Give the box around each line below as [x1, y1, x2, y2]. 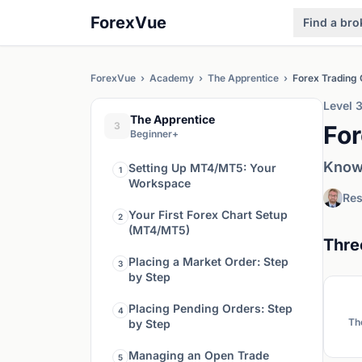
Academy [149, 72, 194, 84]
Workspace [128, 176, 191, 190]
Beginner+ [130, 128, 179, 140]
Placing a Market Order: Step [128, 255, 288, 268]
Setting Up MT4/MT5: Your [128, 161, 276, 175]
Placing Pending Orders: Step [128, 301, 293, 315]
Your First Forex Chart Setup [128, 208, 288, 221]
